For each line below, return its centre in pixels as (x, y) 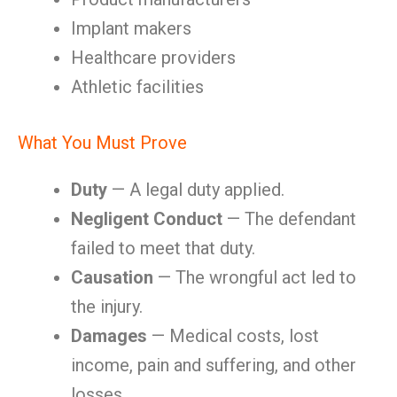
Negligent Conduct (147, 219)
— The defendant (289, 219)
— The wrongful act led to (255, 277)
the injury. (107, 307)
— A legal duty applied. (196, 190)
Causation (112, 277)
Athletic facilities (137, 87)
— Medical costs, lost (233, 336)
